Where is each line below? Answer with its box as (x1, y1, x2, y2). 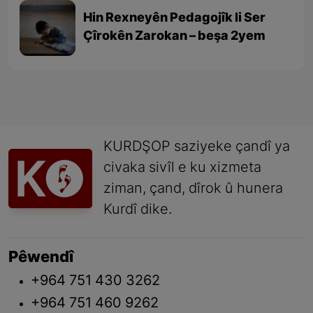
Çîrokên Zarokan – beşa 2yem (83, 28, 266, 45)
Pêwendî (8, 247, 73, 268)
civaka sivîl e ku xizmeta (103, 159, 261, 177)
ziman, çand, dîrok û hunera (103, 180, 283, 198)
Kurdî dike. (103, 201, 173, 219)
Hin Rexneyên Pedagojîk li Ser (83, 10, 266, 27)
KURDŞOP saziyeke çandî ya (103, 138, 290, 156)
